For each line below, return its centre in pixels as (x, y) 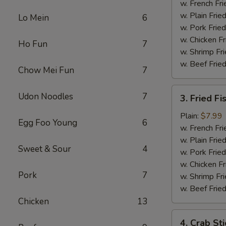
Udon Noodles (46, 97)
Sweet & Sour (45, 149)
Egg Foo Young (48, 123)
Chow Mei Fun (46, 70)
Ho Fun (33, 44)
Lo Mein (34, 18)
